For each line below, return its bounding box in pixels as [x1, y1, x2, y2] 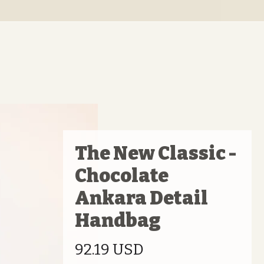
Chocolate [75, 164, 169, 187]
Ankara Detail [75, 187, 208, 209]
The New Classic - [75, 142, 237, 164]
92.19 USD [75, 240, 144, 259]
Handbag [75, 209, 161, 232]
